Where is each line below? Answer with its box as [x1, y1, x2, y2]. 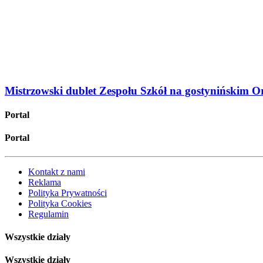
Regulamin [28, 208, 69, 219]
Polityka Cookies [28, 198, 92, 208]
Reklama [28, 177, 61, 187]
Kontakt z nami [28, 166, 85, 177]
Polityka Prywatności [28, 187, 107, 198]
